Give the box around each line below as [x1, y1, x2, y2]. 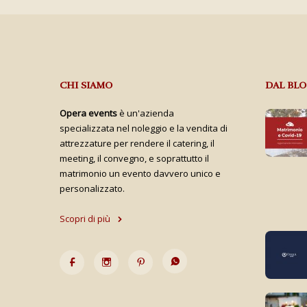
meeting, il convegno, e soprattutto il [60, 152, 209, 165]
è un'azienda [117, 107, 174, 120]
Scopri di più [60, 212, 110, 225]
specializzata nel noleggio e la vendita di [60, 122, 228, 135]
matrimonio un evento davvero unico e [60, 167, 221, 180]
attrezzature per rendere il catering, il [60, 137, 214, 150]
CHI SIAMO [60, 79, 112, 92]
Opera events [60, 107, 117, 120]
